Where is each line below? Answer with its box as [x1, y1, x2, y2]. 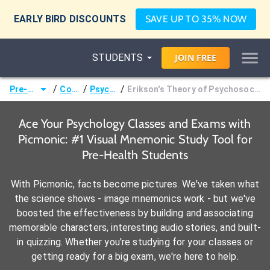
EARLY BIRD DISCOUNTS [14, 13, 127, 25]
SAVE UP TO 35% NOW [145, 13, 246, 25]
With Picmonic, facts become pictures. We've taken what [10, 178, 260, 190]
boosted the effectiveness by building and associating [17, 207, 253, 219]
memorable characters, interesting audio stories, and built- [9, 222, 261, 233]
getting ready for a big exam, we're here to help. [31, 251, 239, 262]
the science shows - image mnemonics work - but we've [14, 193, 256, 204]
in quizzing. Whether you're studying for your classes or [17, 236, 253, 248]
